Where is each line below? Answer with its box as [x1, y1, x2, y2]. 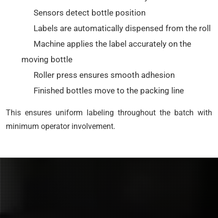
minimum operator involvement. [6, 122, 115, 131]
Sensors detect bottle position [32, 8, 146, 18]
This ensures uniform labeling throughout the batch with [6, 108, 212, 117]
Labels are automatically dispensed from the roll [32, 23, 211, 33]
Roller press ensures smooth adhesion [32, 70, 175, 80]
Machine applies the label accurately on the [32, 39, 192, 49]
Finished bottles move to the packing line [32, 86, 184, 95]
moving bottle [21, 54, 73, 64]
